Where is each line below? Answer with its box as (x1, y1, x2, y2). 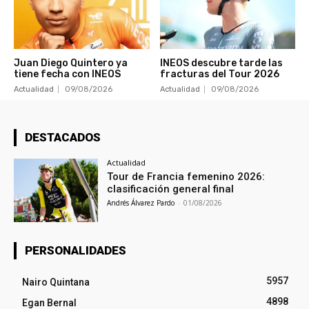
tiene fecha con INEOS (14, 68, 121, 81)
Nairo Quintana (22, 277, 90, 288)
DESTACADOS (25, 130, 101, 145)
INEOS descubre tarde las (159, 57, 283, 70)
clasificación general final (107, 183, 235, 196)
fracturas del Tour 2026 (159, 68, 279, 81)
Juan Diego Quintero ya (14, 57, 128, 70)
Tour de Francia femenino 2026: (107, 170, 266, 183)
